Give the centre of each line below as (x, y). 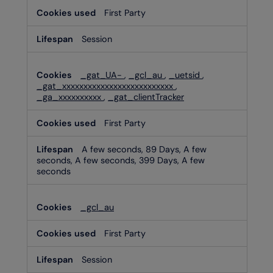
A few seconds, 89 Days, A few (144, 149)
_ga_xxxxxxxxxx (70, 97)
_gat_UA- (102, 75)
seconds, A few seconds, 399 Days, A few (121, 160)
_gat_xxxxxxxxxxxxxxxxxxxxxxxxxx (106, 86)
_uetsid (186, 75)
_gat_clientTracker (146, 97)
